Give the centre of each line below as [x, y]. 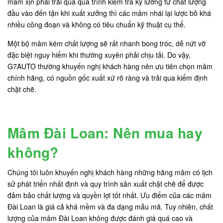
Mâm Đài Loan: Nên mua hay [105, 133]
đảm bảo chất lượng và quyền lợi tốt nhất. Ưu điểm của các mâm [110, 195]
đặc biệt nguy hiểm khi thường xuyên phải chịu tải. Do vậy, [99, 55]
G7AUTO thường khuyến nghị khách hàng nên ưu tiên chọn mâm [110, 66]
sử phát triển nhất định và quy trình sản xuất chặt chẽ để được [106, 184]
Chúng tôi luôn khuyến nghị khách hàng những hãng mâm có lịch [110, 172]
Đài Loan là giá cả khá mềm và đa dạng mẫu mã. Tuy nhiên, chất [110, 207]
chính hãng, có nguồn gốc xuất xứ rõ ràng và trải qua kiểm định [108, 78]
